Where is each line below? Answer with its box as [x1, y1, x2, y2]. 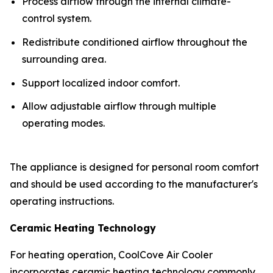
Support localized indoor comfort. [22, 76, 180, 89]
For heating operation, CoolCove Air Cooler [10, 249, 213, 261]
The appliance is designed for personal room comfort [10, 161, 259, 174]
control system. [22, 12, 91, 25]
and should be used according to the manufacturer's [10, 178, 258, 191]
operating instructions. [10, 195, 114, 208]
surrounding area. [22, 52, 106, 65]
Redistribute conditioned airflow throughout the [22, 35, 247, 48]
